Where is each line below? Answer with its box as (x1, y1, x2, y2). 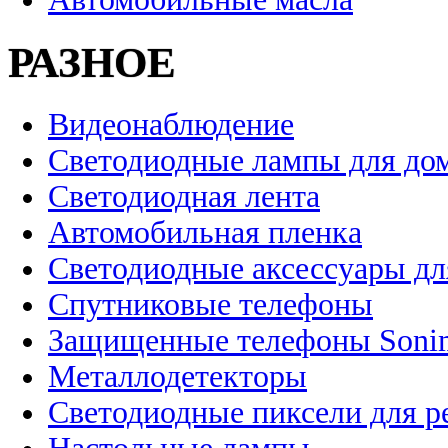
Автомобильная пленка (48, 214, 362, 250)
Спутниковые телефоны (48, 286, 373, 322)
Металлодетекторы (48, 358, 307, 394)
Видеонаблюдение (48, 106, 294, 142)
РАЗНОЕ (8, 38, 176, 86)
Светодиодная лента (48, 178, 320, 214)
